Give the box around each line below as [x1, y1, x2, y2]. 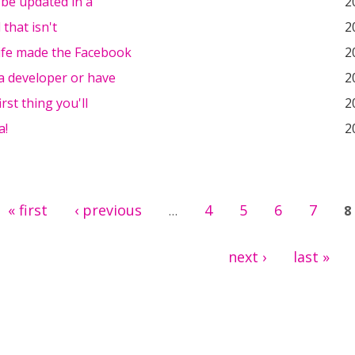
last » [293, 247, 330, 266]
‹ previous [74, 200, 142, 219]
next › [228, 247, 266, 266]
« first [8, 200, 48, 219]
